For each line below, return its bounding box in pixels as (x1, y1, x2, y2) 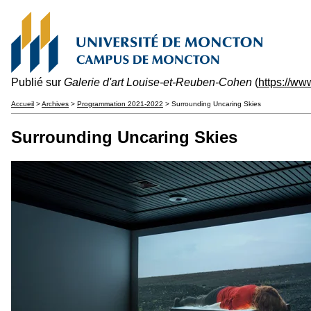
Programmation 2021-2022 (77, 100, 163, 108)
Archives (42, 100, 69, 108)
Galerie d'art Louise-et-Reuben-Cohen (64, 76, 252, 88)
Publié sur (11, 76, 64, 88)
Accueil (11, 100, 34, 108)
